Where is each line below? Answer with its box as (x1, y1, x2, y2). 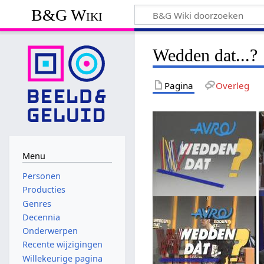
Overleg (215, 79, 249, 91)
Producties (22, 184, 65, 196)
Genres (22, 197, 51, 209)
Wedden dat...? (153, 45, 258, 65)
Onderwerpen (22, 225, 78, 237)
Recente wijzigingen (22, 239, 103, 250)
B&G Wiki (31, 5, 103, 24)
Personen (22, 170, 61, 182)
